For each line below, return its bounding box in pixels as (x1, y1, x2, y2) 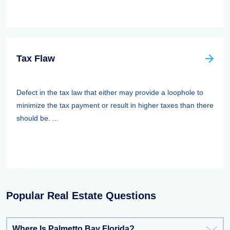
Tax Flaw (16, 53, 55, 64)
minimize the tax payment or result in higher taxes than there (16, 101, 214, 109)
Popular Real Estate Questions (6, 190, 156, 201)
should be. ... (16, 114, 59, 122)
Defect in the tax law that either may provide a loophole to (16, 88, 203, 97)
